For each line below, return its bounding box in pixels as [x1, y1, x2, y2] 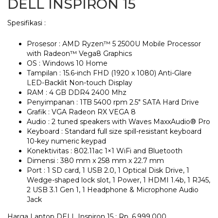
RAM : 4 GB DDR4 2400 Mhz [27, 88, 127, 97]
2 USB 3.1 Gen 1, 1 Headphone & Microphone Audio [27, 185, 199, 195]
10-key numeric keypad [27, 137, 106, 146]
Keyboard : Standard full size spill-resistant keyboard [27, 127, 201, 136]
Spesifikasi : [7, 18, 46, 28]
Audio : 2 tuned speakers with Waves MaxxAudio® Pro [27, 117, 210, 127]
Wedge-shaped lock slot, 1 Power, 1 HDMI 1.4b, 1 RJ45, [27, 176, 210, 185]
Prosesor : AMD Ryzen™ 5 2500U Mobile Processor [27, 39, 201, 49]
